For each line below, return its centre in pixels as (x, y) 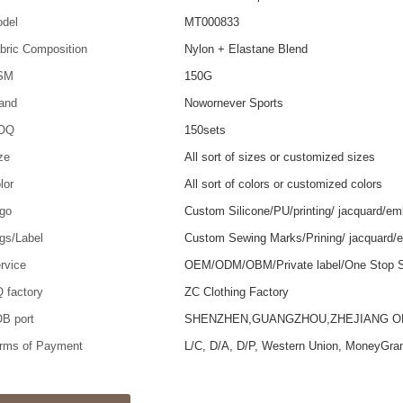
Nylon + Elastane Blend (246, 49)
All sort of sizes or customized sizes (280, 157)
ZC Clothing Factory (237, 291)
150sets (206, 130)
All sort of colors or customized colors (284, 184)
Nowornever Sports (234, 103)
